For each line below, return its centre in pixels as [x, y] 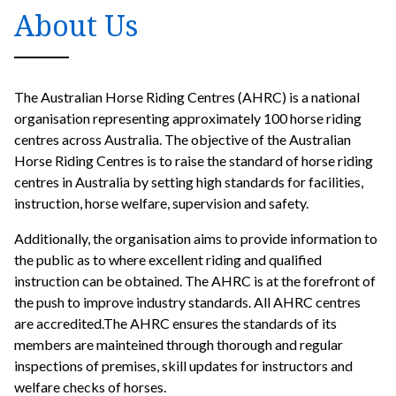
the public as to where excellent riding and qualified [168, 260]
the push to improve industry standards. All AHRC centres [187, 302]
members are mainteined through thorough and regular [179, 345]
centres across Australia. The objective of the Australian [183, 140]
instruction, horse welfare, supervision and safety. [161, 203]
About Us [76, 26]
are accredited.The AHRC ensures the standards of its [175, 324]
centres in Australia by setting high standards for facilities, [189, 182]
